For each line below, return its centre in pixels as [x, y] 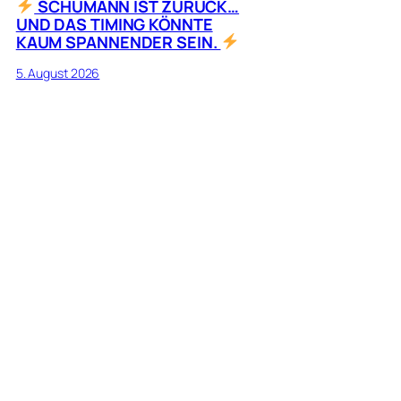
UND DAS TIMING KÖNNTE [114, 24]
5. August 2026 [58, 73]
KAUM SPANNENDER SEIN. [118, 42]
